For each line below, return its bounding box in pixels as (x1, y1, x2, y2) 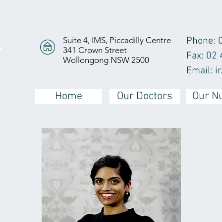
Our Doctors (117, 90, 172, 103)
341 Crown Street (63, 45, 127, 55)
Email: (186, 65, 215, 77)
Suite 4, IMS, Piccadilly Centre (63, 35, 171, 45)
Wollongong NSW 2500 (63, 55, 149, 65)
